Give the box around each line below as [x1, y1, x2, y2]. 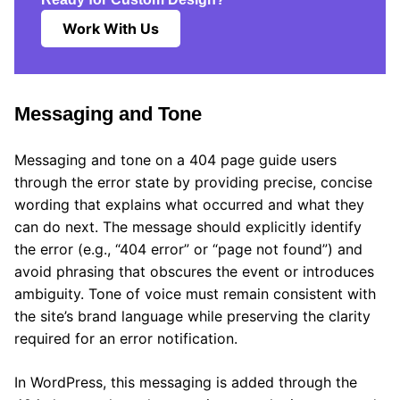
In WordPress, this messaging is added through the [14, 372, 357, 391]
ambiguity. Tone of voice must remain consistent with [14, 284, 376, 303]
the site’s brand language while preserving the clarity [14, 306, 371, 325]
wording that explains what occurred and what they [14, 195, 364, 213]
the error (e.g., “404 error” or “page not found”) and [14, 239, 362, 258]
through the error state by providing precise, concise [14, 172, 372, 191]
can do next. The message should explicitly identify [14, 217, 362, 236]
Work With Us [62, 19, 159, 37]
